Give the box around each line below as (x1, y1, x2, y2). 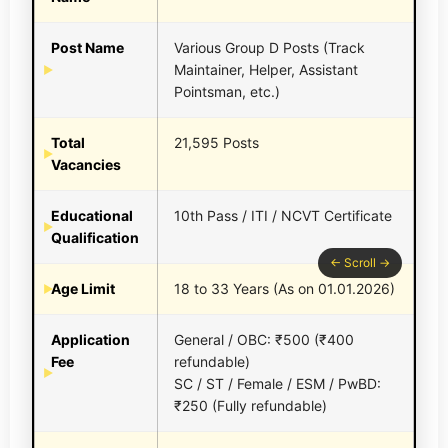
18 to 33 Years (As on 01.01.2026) (174, 280, 395, 298)
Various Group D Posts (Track (174, 39, 365, 57)
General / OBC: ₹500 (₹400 (174, 331, 354, 349)
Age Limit (51, 280, 115, 298)
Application (51, 331, 130, 349)
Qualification (51, 229, 139, 247)
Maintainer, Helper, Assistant (174, 61, 358, 79)
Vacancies (51, 156, 121, 174)
